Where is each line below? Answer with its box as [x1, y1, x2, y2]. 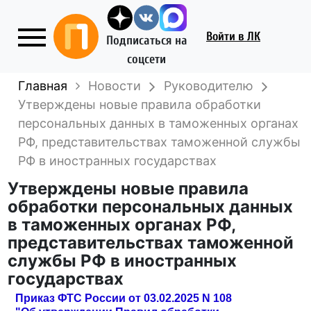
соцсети [127, 52, 166, 67]
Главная [18, 78, 68, 93]
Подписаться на [106, 33, 187, 48]
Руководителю [164, 78, 254, 93]
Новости [88, 78, 142, 93]
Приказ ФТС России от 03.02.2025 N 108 [15, 292, 232, 304]
